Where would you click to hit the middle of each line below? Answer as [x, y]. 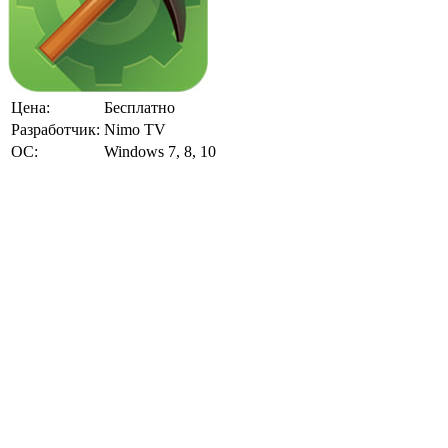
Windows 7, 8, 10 [160, 151]
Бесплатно [139, 107]
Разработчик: [55, 129]
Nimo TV [135, 129]
